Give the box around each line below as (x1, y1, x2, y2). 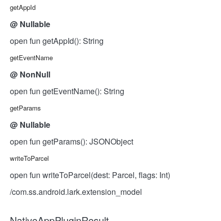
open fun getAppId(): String (10, 35, 104, 46)
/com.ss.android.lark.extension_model (10, 186, 142, 197)
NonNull (20, 69, 50, 80)
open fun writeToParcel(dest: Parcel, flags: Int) (10, 169, 170, 181)
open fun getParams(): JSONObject (10, 136, 133, 147)
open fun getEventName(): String (10, 85, 124, 97)
